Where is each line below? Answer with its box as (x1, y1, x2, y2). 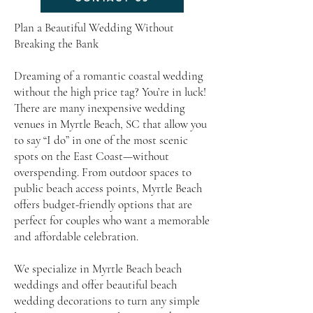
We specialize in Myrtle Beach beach (14, 261, 182, 276)
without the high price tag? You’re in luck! (14, 85, 206, 99)
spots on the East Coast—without (14, 149, 169, 163)
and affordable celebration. (14, 229, 138, 244)
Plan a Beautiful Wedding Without (14, 20, 174, 35)
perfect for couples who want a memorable (14, 213, 210, 228)
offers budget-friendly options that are (14, 197, 192, 212)
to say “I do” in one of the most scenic (14, 133, 188, 147)
